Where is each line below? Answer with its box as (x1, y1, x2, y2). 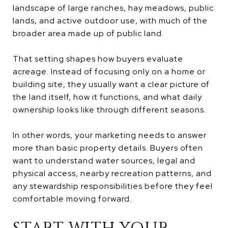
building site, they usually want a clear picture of (13, 78, 210, 90)
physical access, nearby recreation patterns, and (13, 167, 212, 179)
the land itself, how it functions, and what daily (13, 91, 202, 102)
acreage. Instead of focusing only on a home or (13, 66, 206, 77)
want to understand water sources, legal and (13, 155, 195, 166)
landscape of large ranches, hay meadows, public (13, 2, 214, 13)
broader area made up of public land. (13, 27, 164, 39)
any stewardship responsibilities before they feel (13, 180, 213, 191)
